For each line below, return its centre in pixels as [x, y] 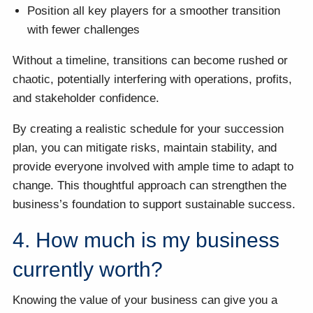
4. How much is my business [146, 240]
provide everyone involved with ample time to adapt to [153, 167]
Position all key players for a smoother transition [154, 11]
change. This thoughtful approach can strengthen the [150, 186]
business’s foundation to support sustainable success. [154, 205]
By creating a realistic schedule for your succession [148, 129]
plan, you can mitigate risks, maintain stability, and [145, 148]
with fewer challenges [84, 30]
